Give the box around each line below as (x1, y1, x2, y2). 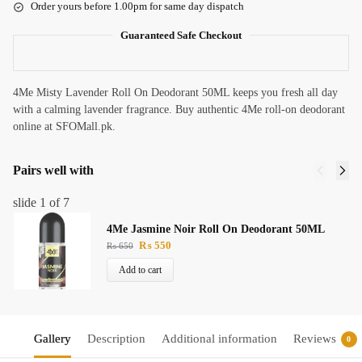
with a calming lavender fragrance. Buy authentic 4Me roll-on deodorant (13, 103, 345, 116)
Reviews (293, 332, 336, 346)
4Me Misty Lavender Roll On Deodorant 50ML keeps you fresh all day (13, 86, 338, 99)
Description (86, 332, 145, 346)
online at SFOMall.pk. (13, 120, 116, 133)
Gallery (33, 332, 71, 346)
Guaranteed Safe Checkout (120, 29, 242, 42)
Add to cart (119, 263, 162, 276)
